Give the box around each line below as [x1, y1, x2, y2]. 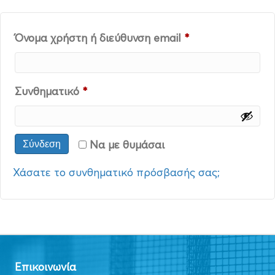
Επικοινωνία [15, 260, 76, 274]
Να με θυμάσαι [90, 138, 165, 152]
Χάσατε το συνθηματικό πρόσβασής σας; [13, 166, 220, 179]
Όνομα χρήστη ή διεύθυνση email [15, 31, 184, 45]
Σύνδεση [23, 139, 61, 149]
